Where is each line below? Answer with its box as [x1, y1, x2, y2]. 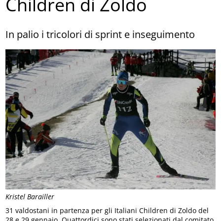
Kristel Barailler [5, 192, 55, 202]
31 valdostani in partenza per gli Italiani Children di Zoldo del [5, 206, 209, 216]
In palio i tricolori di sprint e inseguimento [5, 27, 195, 41]
